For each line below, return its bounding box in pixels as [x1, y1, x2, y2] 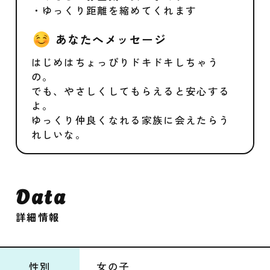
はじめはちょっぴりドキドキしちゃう [31, 55, 219, 70]
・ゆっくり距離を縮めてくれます [31, 3, 197, 18]
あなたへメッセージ [55, 31, 167, 47]
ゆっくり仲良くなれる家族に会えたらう [31, 113, 230, 128]
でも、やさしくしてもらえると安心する [31, 84, 230, 99]
